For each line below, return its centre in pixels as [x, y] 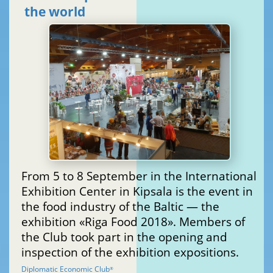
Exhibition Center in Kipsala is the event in [137, 191]
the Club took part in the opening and [124, 236]
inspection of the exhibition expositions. [130, 252]
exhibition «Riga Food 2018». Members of [133, 221]
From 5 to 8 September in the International [139, 175]
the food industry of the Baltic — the [120, 206]
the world [55, 12]
